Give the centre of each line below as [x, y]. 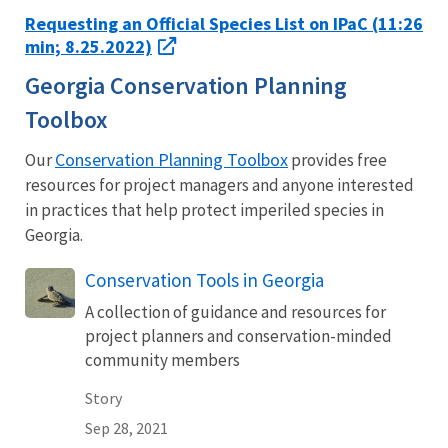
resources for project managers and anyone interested [219, 184]
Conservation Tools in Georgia [204, 279]
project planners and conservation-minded [238, 335]
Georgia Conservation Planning [186, 85]
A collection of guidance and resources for [235, 311]
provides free [337, 159]
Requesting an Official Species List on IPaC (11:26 [224, 23]
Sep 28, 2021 [126, 427]
